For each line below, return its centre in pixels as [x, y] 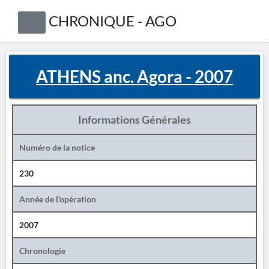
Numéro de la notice [57, 147]
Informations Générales [134, 119]
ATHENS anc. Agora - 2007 [134, 76]
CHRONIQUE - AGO [112, 21]
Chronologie [42, 251]
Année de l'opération [58, 199]
